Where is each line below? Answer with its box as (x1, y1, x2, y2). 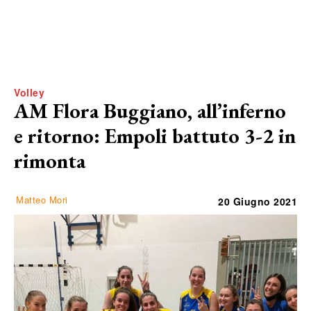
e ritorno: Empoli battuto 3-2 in (14, 121, 296, 149)
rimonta (14, 146, 85, 174)
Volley (14, 85, 44, 99)
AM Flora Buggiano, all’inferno (14, 96, 286, 124)
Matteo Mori (16, 192, 68, 206)
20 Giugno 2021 (218, 194, 297, 208)
